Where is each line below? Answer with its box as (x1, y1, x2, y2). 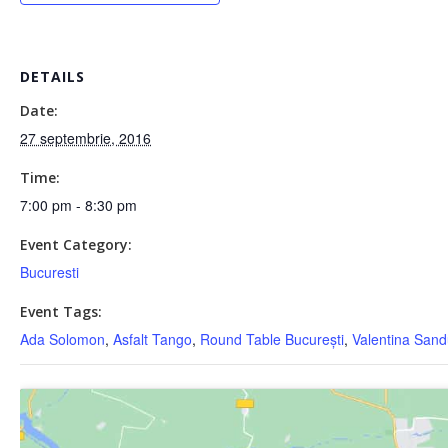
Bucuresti (20, 262, 79, 282)
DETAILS (20, 67, 85, 86)
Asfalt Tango (113, 329, 192, 349)
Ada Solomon (20, 329, 105, 349)
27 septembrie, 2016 (20, 128, 151, 148)
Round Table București (200, 329, 344, 349)
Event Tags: (20, 302, 102, 321)
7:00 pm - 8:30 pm (20, 195, 137, 215)
